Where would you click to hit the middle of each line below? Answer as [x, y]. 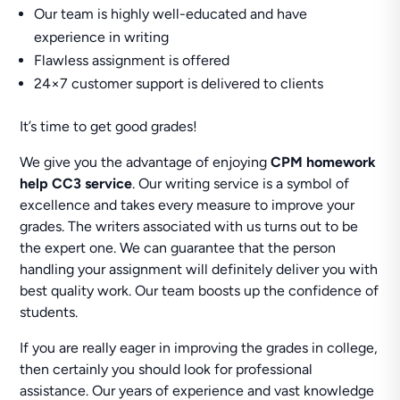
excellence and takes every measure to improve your [187, 205]
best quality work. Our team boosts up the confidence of [200, 291]
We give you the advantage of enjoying [146, 162]
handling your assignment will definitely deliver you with [199, 269]
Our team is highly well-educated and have [171, 14]
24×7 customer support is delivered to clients [179, 83]
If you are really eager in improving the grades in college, [199, 348]
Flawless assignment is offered [132, 60]
